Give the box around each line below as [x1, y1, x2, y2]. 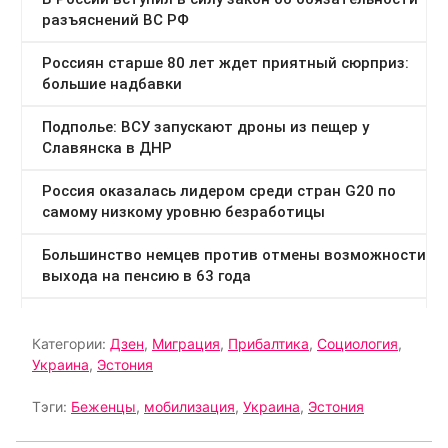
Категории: [32, 335, 110, 353]
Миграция [152, 335, 220, 353]
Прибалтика [228, 335, 309, 353]
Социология [317, 335, 398, 353]
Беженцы [71, 398, 136, 416]
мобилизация [144, 398, 235, 416]
